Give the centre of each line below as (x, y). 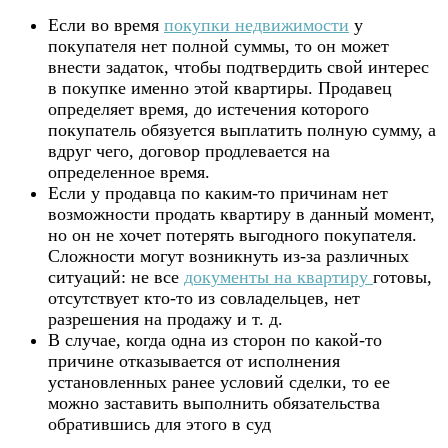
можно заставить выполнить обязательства (214, 402)
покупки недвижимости (256, 24)
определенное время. (129, 171)
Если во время (106, 24)
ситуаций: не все (116, 276)
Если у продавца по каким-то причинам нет (218, 192)
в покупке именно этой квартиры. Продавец (220, 87)
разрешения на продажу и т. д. (165, 318)
